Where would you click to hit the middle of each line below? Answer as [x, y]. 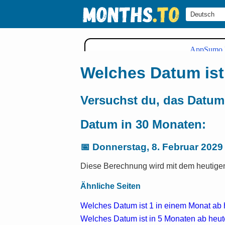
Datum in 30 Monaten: [143, 124]
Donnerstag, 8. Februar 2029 [158, 147]
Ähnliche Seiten [110, 186]
